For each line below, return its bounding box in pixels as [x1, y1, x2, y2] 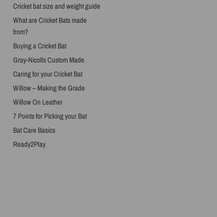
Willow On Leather [13, 97, 62, 107]
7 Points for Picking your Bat [13, 111, 87, 121]
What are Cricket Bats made [13, 15, 87, 25]
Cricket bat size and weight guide [13, 1, 100, 11]
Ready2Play [13, 139, 46, 149]
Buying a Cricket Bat [13, 41, 66, 51]
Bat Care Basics [13, 125, 55, 135]
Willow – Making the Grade [13, 83, 85, 93]
